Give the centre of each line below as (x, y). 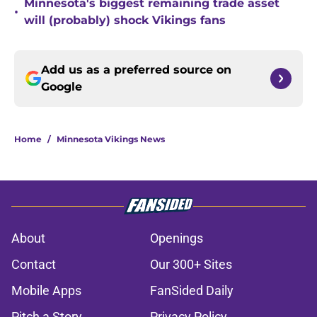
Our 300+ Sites (191, 265)
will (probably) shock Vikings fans (125, 21)
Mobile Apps (46, 291)
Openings (177, 238)
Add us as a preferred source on (136, 70)
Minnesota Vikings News (111, 139)
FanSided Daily (192, 291)
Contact (34, 265)
